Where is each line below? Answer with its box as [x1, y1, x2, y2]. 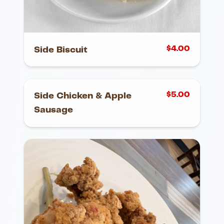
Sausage [34, 105, 73, 114]
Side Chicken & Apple [34, 91, 131, 100]
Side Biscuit [34, 45, 87, 54]
